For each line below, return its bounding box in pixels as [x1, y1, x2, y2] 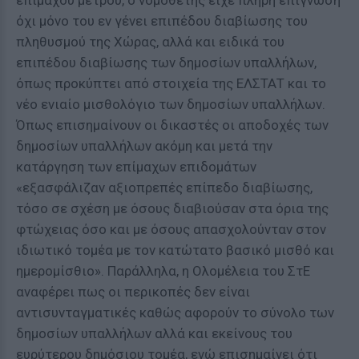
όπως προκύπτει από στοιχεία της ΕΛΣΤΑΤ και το [16, 75, 326, 91]
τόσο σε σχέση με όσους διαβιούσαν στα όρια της [16, 200, 329, 216]
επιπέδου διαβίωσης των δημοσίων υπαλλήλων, [16, 54, 317, 71]
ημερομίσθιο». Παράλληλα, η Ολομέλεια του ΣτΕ [16, 263, 310, 279]
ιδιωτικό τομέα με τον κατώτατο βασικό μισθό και [16, 242, 334, 258]
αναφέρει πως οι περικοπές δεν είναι [16, 284, 250, 300]
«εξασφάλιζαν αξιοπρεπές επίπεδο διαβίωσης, [16, 179, 313, 196]
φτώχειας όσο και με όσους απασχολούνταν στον [16, 221, 326, 237]
